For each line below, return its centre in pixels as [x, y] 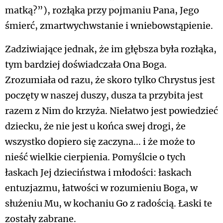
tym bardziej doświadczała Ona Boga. [86, 65]
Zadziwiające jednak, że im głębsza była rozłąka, [111, 49]
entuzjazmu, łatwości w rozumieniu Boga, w [101, 188]
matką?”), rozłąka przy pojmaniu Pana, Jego [102, 10]
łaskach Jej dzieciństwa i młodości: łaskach [98, 173]
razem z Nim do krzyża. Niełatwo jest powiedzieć [111, 111]
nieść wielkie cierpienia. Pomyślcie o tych [95, 157]
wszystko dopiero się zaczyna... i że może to [100, 142]
